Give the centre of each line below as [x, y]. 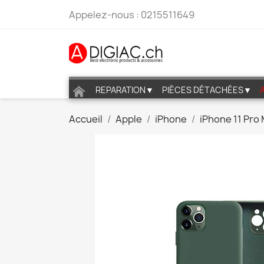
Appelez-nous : [105, 15]
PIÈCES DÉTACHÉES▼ [207, 90]
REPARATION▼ [125, 90]
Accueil [86, 119]
